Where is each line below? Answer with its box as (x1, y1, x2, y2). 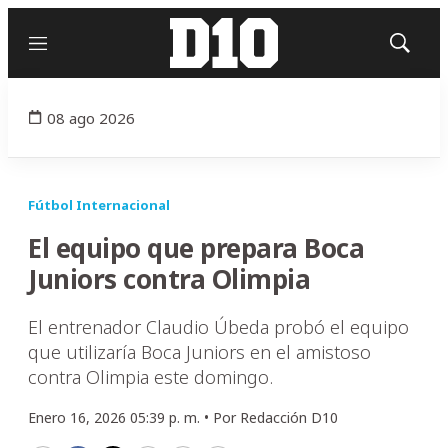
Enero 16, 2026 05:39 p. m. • (28, 408, 213, 427)
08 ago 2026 (47, 107, 135, 128)
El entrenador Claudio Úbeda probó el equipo (28, 315, 409, 339)
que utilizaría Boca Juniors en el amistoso (28, 340, 371, 364)
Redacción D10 (240, 408, 338, 427)
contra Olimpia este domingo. (28, 365, 273, 389)
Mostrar (398, 41, 443, 57)
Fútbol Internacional (28, 196, 170, 214)
